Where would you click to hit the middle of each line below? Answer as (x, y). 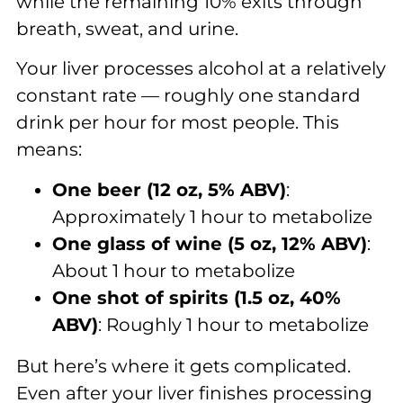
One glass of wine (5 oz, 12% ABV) (210, 243)
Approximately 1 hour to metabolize (212, 216)
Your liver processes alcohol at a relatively (201, 69)
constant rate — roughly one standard (188, 96)
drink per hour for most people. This (178, 123)
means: (49, 150)
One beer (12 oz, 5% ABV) (169, 189)
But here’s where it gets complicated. (184, 366)
